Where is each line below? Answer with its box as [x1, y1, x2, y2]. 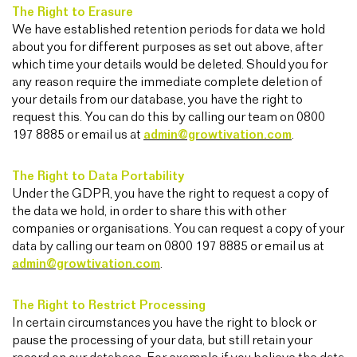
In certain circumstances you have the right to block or [12, 316, 316, 330]
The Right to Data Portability [12, 170, 184, 183]
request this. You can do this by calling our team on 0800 [12, 111, 325, 124]
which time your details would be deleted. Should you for [12, 58, 328, 72]
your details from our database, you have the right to [12, 93, 303, 107]
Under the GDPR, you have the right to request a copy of [12, 187, 329, 201]
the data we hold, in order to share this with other [12, 205, 286, 218]
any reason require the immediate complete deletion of [12, 76, 323, 89]
